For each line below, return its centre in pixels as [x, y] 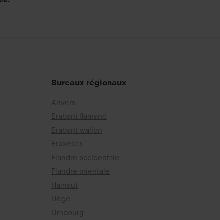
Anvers [63, 102]
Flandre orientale [80, 171]
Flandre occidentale [85, 157]
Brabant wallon [77, 130]
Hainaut [64, 185]
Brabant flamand [79, 116]
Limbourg [67, 212]
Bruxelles [67, 144]
